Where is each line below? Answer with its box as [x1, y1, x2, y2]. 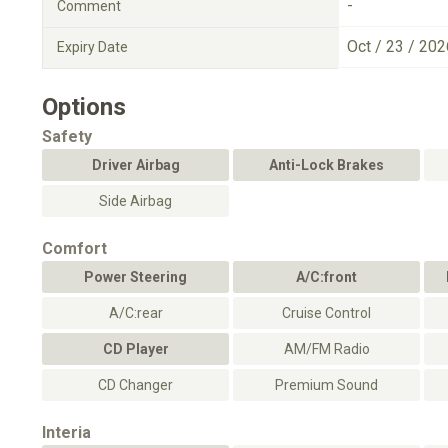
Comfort [42, 239, 107, 258]
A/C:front [296, 269, 357, 285]
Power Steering [84, 269, 187, 285]
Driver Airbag [91, 157, 180, 173]
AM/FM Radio [283, 341, 370, 357]
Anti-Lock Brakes [269, 157, 384, 173]
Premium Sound [275, 377, 378, 393]
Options [42, 93, 126, 121]
